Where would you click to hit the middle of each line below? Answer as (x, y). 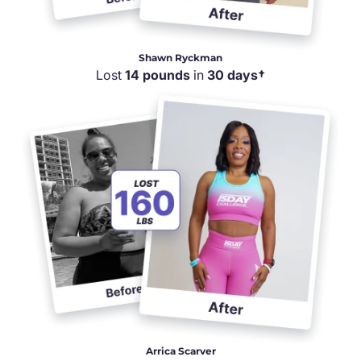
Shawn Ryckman (180, 57)
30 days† (236, 75)
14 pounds (158, 75)
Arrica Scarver (180, 351)
